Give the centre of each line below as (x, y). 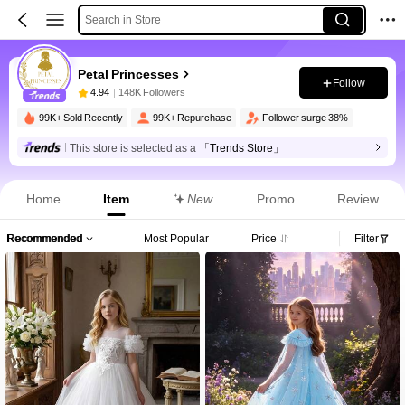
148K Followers (152, 93)
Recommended (44, 239)
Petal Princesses (128, 74)
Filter (367, 239)
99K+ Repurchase (193, 118)
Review (358, 199)
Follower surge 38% (305, 118)
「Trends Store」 (241, 148)
